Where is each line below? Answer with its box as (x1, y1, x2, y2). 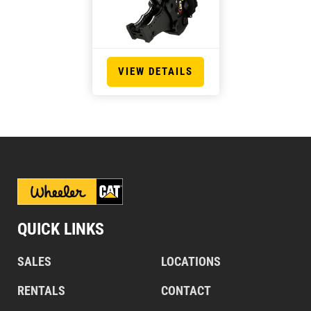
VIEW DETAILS (118, 65, 193, 78)
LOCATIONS (161, 254, 221, 269)
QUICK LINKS (17, 219, 104, 239)
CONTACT (161, 283, 211, 298)
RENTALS (17, 283, 65, 298)
